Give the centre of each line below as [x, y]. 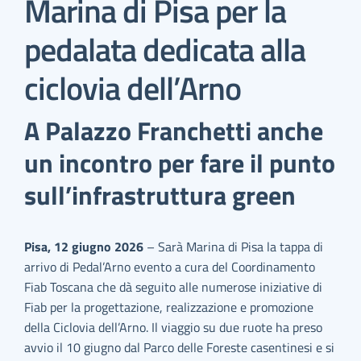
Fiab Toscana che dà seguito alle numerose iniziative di [174, 287]
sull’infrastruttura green [160, 195]
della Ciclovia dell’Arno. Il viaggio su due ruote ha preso [174, 327]
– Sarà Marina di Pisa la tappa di [235, 247]
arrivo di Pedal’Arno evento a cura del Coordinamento [170, 267]
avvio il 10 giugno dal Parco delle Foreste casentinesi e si [180, 347]
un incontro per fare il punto [180, 163]
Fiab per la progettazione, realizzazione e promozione [169, 307]
